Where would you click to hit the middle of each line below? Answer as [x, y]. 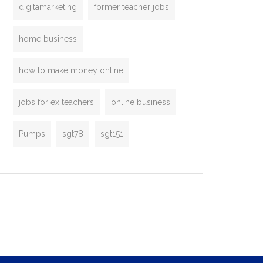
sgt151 [112, 134]
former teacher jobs [131, 7]
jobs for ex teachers [56, 102]
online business [141, 102]
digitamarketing [48, 7]
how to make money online [71, 70]
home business [48, 39]
